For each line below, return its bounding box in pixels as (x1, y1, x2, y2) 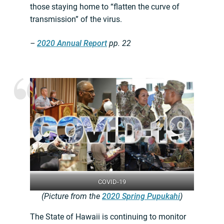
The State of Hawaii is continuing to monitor (30, 212, 186, 222)
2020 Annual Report (37, 38, 107, 48)
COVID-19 (98, 178, 126, 186)
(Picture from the (41, 191, 102, 201)
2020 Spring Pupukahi (102, 191, 180, 201)
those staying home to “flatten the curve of (30, 2, 179, 12)
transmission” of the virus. (30, 14, 122, 24)
